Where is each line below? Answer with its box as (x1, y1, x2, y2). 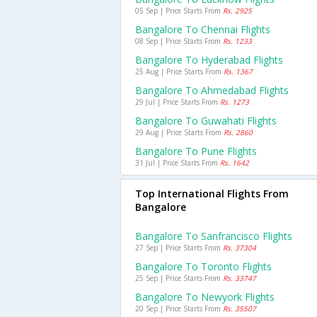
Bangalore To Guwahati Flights (135, 114, 277, 127)
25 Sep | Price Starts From (135, 273, 223, 283)
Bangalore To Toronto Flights (135, 260, 272, 273)
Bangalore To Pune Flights (135, 144, 257, 158)
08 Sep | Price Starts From (135, 36, 223, 46)
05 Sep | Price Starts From (135, 6, 223, 16)
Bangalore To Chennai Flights (135, 23, 270, 36)
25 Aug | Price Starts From (135, 67, 224, 76)
